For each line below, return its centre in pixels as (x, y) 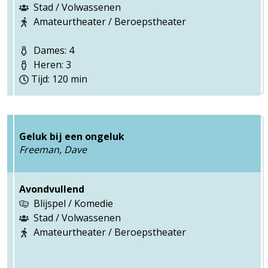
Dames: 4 (53, 50)
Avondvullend (52, 189)
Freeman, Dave (53, 149)
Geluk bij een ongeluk (72, 136)
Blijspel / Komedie (73, 203)
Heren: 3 (51, 65)
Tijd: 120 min (59, 79)
